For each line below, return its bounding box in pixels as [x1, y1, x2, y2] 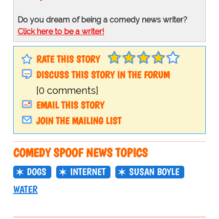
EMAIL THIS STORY [36, 99, 104, 111]
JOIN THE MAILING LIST [36, 115, 121, 127]
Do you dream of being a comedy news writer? [17, 15, 187, 25]
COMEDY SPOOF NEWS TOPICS [13, 145, 148, 160]
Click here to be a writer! [17, 27, 104, 37]
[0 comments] [36, 85, 98, 97]
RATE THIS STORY [36, 53, 100, 66]
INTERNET [69, 166, 106, 178]
